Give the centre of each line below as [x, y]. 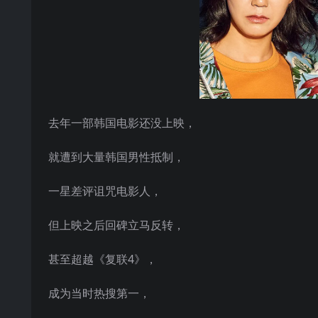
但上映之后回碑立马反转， [116, 225]
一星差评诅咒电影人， [105, 191]
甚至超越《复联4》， [103, 259]
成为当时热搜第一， [99, 293]
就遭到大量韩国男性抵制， [116, 157]
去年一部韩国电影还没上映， [122, 123]
